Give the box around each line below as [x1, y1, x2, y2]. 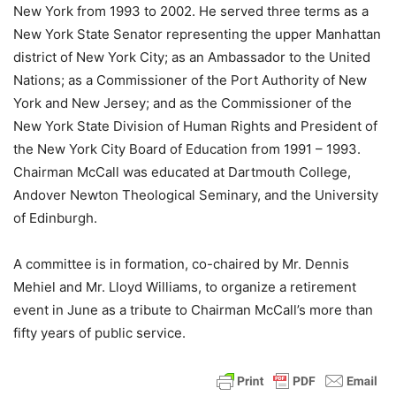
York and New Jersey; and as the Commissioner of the [13, 94, 352, 111]
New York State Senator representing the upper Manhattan [13, 25, 381, 42]
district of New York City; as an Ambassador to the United [13, 48, 370, 65]
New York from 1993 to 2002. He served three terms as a [13, 2, 369, 19]
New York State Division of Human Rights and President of [13, 117, 377, 134]
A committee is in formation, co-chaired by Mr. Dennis [13, 255, 349, 272]
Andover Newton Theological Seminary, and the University [13, 186, 378, 203]
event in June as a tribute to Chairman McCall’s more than [13, 301, 373, 318]
